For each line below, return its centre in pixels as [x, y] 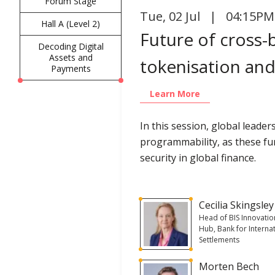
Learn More [175, 93]
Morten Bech [229, 266]
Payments [71, 68]
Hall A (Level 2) [71, 23]
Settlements [219, 239]
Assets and [71, 57]
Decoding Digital [71, 46]
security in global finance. [198, 157]
